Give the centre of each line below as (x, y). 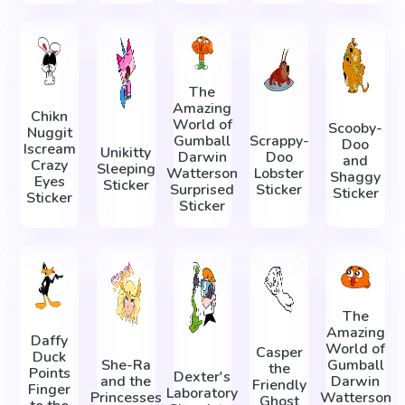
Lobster (279, 173)
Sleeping (126, 170)
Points (49, 373)
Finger (50, 389)
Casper (279, 353)
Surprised (202, 189)
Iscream (49, 149)
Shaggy (356, 178)
